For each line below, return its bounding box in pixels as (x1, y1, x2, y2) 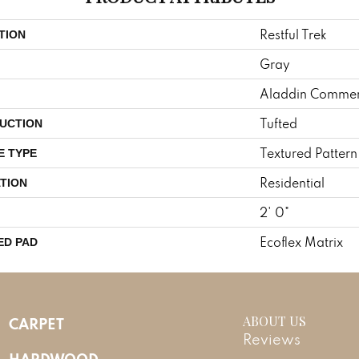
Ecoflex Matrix (260, 233, 343, 250)
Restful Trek (260, 26, 327, 42)
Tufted (260, 115, 297, 131)
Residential (260, 174, 325, 191)
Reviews (243, 329, 301, 349)
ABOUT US (243, 312, 307, 329)
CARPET (9, 313, 64, 333)
